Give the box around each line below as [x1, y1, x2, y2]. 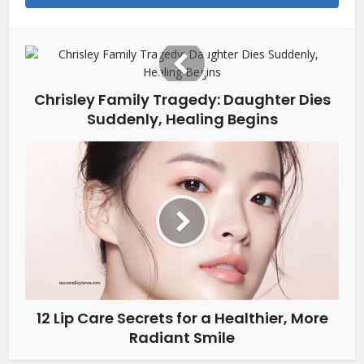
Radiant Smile [129, 327, 235, 349]
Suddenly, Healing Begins [86, 109, 278, 130]
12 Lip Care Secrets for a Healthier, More [36, 308, 328, 329]
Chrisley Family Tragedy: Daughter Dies [33, 89, 331, 110]
